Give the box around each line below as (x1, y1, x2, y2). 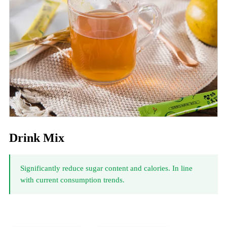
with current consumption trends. (20, 175, 125, 184)
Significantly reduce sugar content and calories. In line (20, 164, 193, 172)
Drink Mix (9, 131, 64, 145)
